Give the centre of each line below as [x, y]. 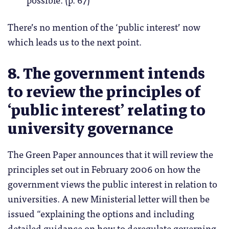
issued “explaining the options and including [101, 213]
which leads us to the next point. [75, 41]
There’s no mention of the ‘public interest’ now [104, 26]
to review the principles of [104, 93]
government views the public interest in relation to [112, 184]
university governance [90, 129]
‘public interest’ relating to [107, 111]
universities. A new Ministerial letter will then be [109, 199]
